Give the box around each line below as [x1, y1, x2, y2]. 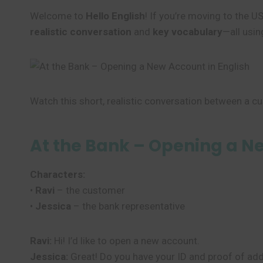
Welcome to [30, 10, 86, 22]
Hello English [86, 10, 145, 22]
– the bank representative [71, 200, 185, 212]
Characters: [30, 168, 85, 180]
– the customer [55, 184, 125, 196]
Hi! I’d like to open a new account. [52, 235, 200, 247]
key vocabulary [153, 26, 222, 38]
